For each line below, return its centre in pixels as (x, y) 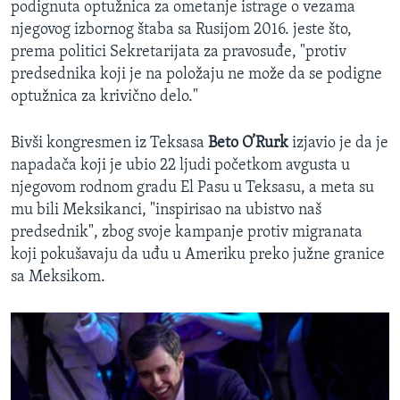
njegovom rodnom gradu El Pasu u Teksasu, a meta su (192, 188)
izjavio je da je (340, 144)
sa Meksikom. (58, 278)
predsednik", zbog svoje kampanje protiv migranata (187, 233)
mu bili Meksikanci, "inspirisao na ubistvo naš (166, 211)
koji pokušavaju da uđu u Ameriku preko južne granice (198, 255)
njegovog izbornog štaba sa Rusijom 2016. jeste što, (181, 30)
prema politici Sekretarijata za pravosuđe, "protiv (179, 53)
